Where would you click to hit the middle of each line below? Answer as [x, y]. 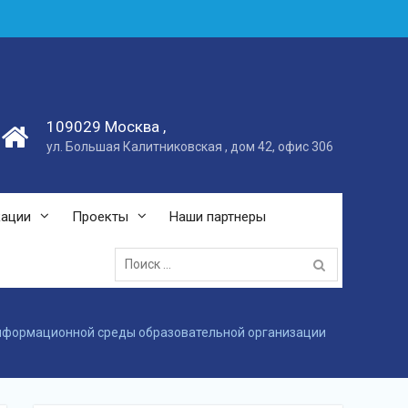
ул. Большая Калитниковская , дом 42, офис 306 [190, 147]
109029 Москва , [106, 127]
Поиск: [133, 249]
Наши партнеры [218, 217]
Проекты [100, 217]
